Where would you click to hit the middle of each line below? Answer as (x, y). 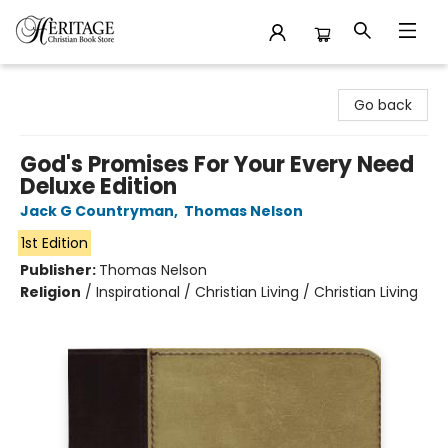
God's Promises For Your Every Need (217, 164)
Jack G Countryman (97, 211)
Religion (50, 292)
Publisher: (59, 270)
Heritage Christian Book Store (116, 83)
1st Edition (54, 243)
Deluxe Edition (98, 186)
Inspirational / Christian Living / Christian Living (257, 292)
